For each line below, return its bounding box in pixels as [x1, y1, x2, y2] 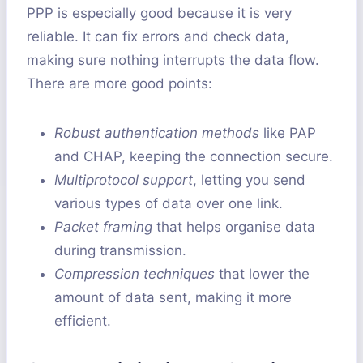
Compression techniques [54, 266, 215, 283]
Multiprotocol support [54, 172, 193, 189]
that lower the [215, 266, 310, 283]
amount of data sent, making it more [54, 289, 292, 306]
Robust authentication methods [54, 125, 259, 142]
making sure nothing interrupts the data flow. [27, 52, 319, 69]
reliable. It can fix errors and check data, [27, 28, 289, 45]
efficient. [54, 313, 111, 330]
